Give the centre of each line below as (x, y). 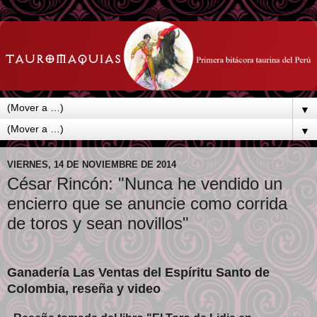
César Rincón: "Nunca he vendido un (145, 184)
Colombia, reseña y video (84, 288)
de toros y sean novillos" (98, 224)
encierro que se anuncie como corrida (147, 204)
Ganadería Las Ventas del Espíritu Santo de (138, 272)
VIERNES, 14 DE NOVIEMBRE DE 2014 (92, 164)
